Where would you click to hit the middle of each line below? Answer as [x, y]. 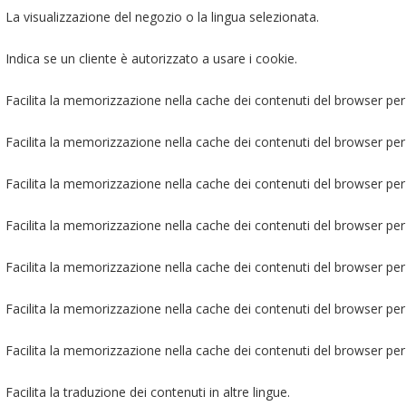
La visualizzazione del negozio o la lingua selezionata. [162, 16]
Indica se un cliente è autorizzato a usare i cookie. [151, 58]
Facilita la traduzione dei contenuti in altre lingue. [147, 391]
